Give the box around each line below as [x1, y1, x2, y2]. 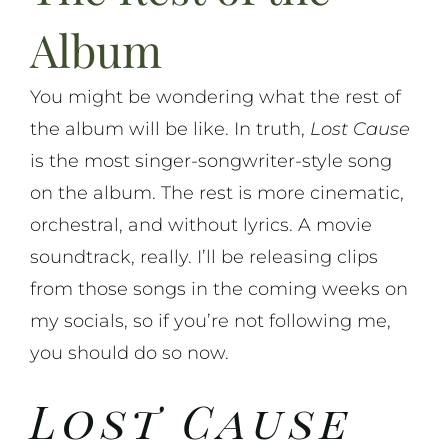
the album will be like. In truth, [29, 118, 310, 141]
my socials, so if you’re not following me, [29, 310, 391, 333]
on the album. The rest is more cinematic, [29, 182, 404, 205]
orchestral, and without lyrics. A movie [29, 214, 372, 237]
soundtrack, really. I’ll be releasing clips [29, 246, 378, 269]
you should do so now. [29, 342, 229, 365]
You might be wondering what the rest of [29, 86, 401, 109]
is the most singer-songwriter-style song [29, 150, 392, 173]
